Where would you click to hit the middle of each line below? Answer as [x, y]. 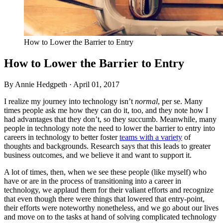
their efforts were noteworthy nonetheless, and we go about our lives [111, 208]
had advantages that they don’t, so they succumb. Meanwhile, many [110, 119]
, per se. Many [180, 101]
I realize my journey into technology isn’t [69, 101]
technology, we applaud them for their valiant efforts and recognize [109, 190]
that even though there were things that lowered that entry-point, [104, 199]
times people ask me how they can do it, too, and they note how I [106, 110]
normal [146, 101]
